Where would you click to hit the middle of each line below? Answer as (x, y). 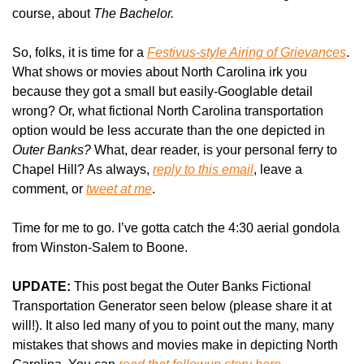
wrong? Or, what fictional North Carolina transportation (168, 110)
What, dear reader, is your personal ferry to (214, 149)
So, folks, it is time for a (80, 52)
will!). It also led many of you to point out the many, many (173, 325)
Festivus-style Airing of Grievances (247, 52)
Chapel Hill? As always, (82, 169)
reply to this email (203, 169)
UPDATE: (41, 286)
